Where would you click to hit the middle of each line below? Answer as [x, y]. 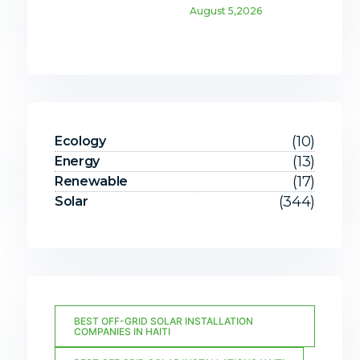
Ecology [80, 141]
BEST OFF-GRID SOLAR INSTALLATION [163, 321]
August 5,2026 [226, 11]
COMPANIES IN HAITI [122, 332]
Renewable [91, 182]
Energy [77, 162]
